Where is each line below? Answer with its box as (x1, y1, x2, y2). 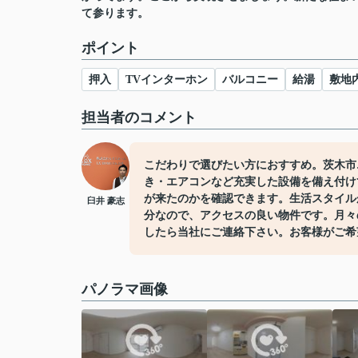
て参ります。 (82, 7, 149, 19)
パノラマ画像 (82, 281, 168, 297)
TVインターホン (125, 74, 208, 86)
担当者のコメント (82, 109, 197, 125)
